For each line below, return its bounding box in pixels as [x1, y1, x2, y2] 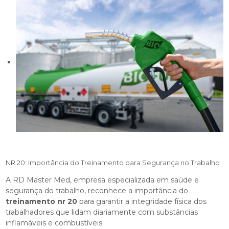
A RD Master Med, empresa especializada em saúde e [6, 175, 199, 185]
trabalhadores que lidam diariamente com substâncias [6, 207, 198, 217]
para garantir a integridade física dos [77, 196, 207, 206]
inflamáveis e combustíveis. [6, 218, 104, 227]
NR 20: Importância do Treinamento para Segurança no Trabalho [6, 158, 220, 167]
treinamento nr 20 [6, 196, 78, 206]
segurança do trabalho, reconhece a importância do [6, 186, 189, 195]
